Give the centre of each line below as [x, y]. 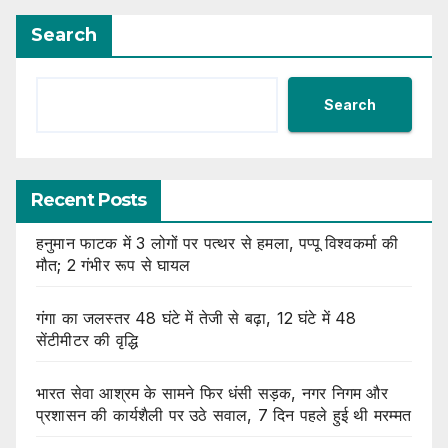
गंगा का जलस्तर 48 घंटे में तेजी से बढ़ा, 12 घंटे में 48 [196, 318]
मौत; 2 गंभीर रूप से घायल [113, 265]
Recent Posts [89, 200]
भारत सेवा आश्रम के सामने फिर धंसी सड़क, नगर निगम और [212, 393]
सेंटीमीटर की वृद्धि [87, 340]
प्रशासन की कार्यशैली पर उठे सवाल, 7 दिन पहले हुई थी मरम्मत [224, 415]
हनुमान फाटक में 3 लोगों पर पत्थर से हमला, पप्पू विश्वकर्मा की [217, 243]
